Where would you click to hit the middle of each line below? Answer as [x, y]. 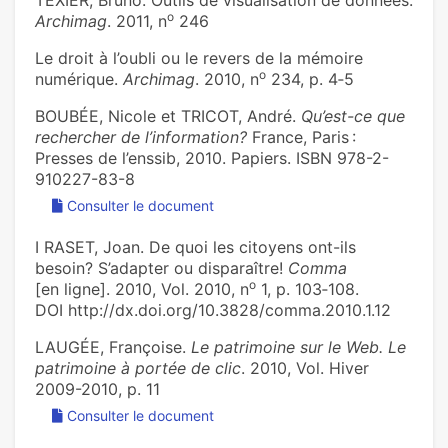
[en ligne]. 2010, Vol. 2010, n [142, 289]
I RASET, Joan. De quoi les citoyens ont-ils [195, 247]
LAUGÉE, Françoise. [113, 347]
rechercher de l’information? [141, 137]
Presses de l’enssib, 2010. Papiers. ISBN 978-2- [212, 158]
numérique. [79, 79]
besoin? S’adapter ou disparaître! [161, 268]
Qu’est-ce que [353, 116]
